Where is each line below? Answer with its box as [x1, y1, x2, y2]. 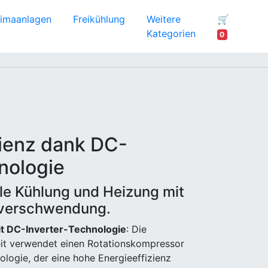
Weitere [146, 13, 181, 25]
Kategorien [146, 28, 196, 39]
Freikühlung [72, 13, 125, 25]
